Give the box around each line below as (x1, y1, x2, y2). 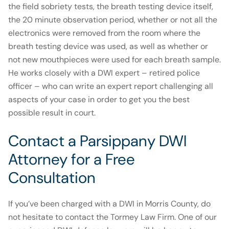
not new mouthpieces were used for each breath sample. (8, 54, 221, 65)
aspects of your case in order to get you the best (8, 94, 190, 105)
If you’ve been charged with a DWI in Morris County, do (8, 198, 211, 210)
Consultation (8, 168, 96, 188)
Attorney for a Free (8, 149, 135, 170)
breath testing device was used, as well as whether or (8, 41, 208, 52)
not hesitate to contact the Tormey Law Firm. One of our (8, 212, 217, 223)
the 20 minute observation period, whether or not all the (8, 14, 217, 26)
